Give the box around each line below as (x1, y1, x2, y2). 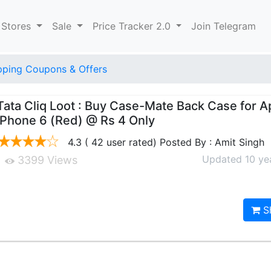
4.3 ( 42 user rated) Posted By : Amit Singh (65, 136, 265, 148)
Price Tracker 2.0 (92, 20, 174, 32)
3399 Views (15, 154, 78, 166)
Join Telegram (191, 20, 256, 32)
